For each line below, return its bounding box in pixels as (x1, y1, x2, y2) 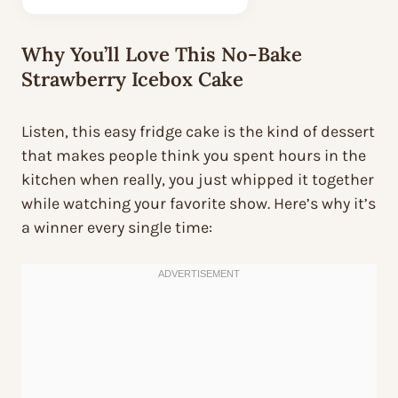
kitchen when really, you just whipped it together (21, 170, 374, 190)
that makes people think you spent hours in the (21, 146, 366, 166)
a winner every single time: (21, 218, 212, 238)
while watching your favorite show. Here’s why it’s (21, 194, 376, 214)
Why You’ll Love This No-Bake (21, 42, 302, 68)
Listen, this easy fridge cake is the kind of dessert (21, 122, 375, 142)
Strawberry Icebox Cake (21, 67, 243, 92)
